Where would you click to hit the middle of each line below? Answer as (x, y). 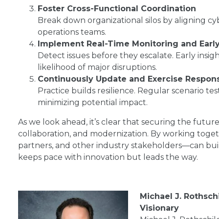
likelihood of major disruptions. (97, 67)
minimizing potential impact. (93, 102)
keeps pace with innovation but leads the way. (108, 157)
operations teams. (72, 32)
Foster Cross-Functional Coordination (117, 9)
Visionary (159, 208)
